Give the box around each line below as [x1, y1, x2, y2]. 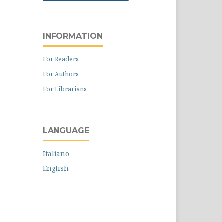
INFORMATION [43, 31, 103, 41]
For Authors [43, 69, 79, 78]
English [43, 164, 69, 173]
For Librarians [43, 84, 87, 93]
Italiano [43, 149, 69, 158]
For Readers [43, 55, 79, 63]
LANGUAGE [43, 126, 89, 135]
